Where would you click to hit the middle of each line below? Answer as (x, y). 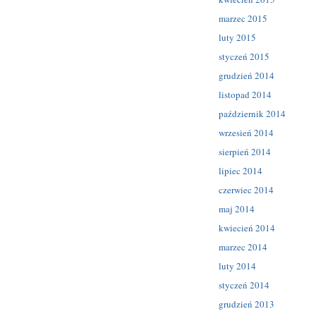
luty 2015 (237, 38)
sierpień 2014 (245, 152)
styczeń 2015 (244, 57)
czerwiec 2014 (246, 190)
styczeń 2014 (244, 285)
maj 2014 (237, 209)
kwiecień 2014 (247, 228)
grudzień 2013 (247, 304)
